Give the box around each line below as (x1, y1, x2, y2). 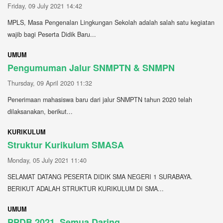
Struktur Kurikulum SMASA (7, 138, 124, 151)
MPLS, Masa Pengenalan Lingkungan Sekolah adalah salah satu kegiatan (7, 17, 215, 27)
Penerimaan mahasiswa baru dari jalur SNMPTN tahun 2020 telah (7, 95, 192, 104)
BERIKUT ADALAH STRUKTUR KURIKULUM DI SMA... (7, 184, 164, 193)
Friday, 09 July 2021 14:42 (7, 1, 82, 10)
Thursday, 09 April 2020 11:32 (7, 78, 92, 88)
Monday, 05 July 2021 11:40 (7, 155, 87, 165)
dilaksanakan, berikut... (7, 107, 73, 116)
